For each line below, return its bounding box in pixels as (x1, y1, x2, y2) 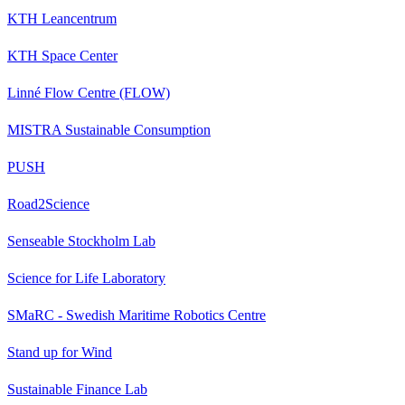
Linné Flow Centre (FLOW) (7, 84, 170, 100)
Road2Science (7, 195, 89, 212)
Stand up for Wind (7, 344, 112, 360)
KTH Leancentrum (7, 10, 117, 26)
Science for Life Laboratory (7, 269, 165, 286)
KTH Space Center (7, 47, 118, 63)
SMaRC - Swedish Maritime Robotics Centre (7, 306, 266, 323)
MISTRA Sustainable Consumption (7, 121, 211, 137)
